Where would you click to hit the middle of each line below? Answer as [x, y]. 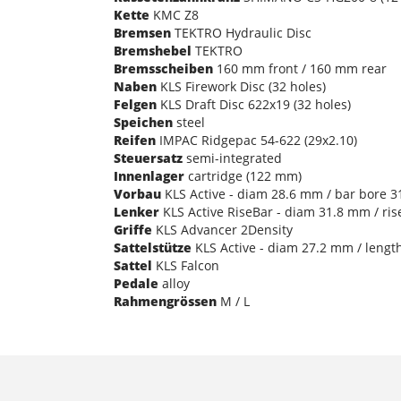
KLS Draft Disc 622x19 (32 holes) [254, 104]
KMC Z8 [174, 14]
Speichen [143, 122]
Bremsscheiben [163, 68]
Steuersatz [148, 158]
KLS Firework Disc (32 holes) [241, 86]
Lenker [137, 211]
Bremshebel [153, 50]
